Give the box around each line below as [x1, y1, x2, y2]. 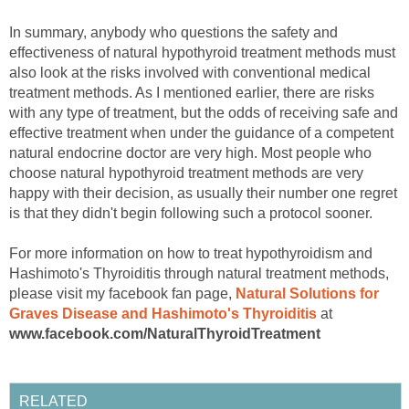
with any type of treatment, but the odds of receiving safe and [9, 105, 398, 121]
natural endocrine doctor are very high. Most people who [9, 145, 372, 162]
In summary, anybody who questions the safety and [9, 25, 338, 41]
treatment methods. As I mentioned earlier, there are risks [9, 85, 374, 101]
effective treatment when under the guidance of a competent [9, 125, 393, 142]
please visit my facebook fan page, [9, 286, 236, 302]
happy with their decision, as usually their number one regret [9, 185, 397, 202]
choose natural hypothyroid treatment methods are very [9, 165, 363, 182]
